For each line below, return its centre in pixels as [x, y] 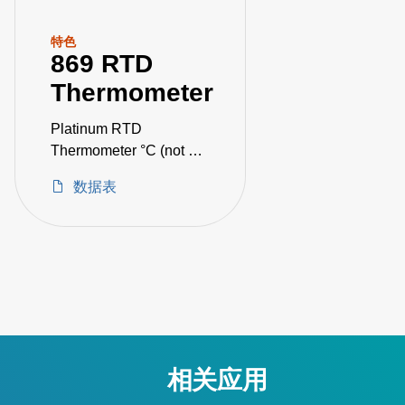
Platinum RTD [96, 129]
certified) [78, 172]
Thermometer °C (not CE [105, 151]
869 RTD [102, 64]
